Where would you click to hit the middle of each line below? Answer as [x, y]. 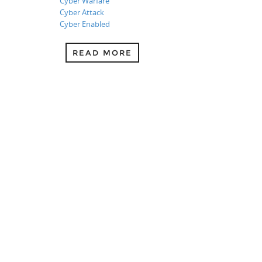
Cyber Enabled [85, 24]
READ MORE [102, 52]
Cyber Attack [82, 12]
